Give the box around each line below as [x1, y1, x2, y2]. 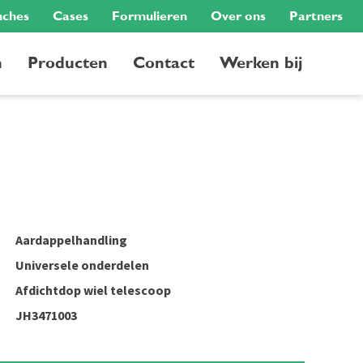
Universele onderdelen [15, 257, 149, 273]
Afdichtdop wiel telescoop [15, 282, 171, 298]
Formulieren [112, 10, 187, 23]
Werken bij [220, 54, 302, 71]
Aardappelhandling [15, 232, 127, 248]
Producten [28, 54, 108, 71]
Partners [289, 10, 343, 23]
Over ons [211, 10, 266, 23]
